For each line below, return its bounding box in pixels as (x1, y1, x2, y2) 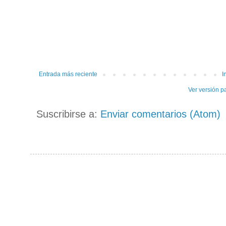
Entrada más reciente (39, 70, 97, 78)
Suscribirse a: (36, 108, 100, 120)
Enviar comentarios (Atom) (100, 108, 220, 120)
